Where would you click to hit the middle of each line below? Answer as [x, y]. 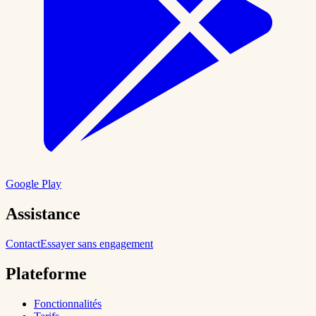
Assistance [43, 214]
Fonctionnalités [68, 303]
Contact [23, 244]
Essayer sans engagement [97, 244]
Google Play [34, 184]
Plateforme [46, 274]
